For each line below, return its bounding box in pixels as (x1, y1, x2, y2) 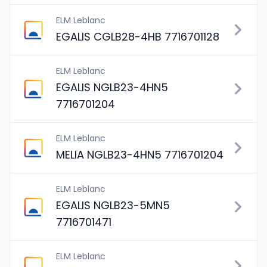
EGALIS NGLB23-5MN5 (56, 198, 170, 213)
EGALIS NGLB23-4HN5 (56, 80, 168, 95)
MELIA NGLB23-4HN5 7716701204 (56, 147, 223, 162)
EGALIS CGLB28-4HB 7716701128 (56, 29, 219, 44)
